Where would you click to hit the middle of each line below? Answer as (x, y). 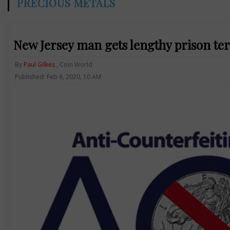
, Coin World (73, 64)
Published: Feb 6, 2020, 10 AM (58, 76)
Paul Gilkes (39, 64)
